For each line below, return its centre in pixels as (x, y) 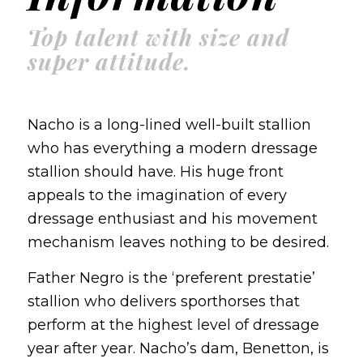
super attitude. (109, 61)
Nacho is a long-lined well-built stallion (169, 125)
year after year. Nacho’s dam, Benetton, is (178, 349)
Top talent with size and (158, 37)
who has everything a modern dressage (172, 149)
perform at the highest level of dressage (173, 325)
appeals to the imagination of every (157, 196)
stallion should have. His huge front (155, 172)
